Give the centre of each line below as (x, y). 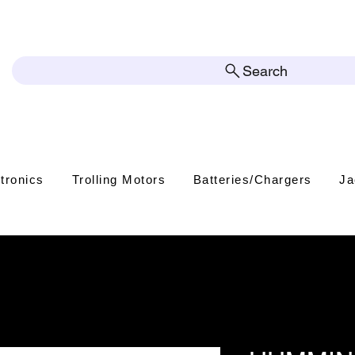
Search (265, 71)
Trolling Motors (119, 179)
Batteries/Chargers (252, 179)
